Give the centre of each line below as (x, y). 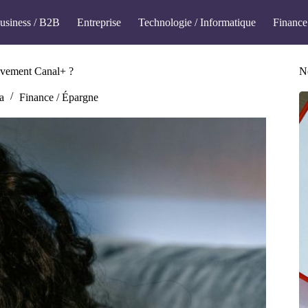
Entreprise (99, 22)
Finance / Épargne (58, 97)
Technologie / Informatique (197, 22)
